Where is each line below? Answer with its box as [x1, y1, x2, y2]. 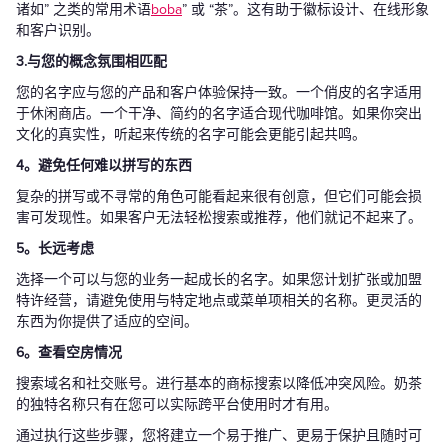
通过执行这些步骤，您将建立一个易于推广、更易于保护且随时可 [16, 427, 422, 445]
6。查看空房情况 [16, 344, 122, 362]
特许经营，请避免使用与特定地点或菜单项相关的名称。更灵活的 [16, 292, 422, 310]
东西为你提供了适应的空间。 [16, 313, 198, 331]
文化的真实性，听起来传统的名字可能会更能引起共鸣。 [16, 126, 366, 144]
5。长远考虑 [16, 240, 94, 258]
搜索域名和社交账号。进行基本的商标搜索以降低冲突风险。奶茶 [16, 375, 422, 393]
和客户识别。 [16, 22, 100, 40]
